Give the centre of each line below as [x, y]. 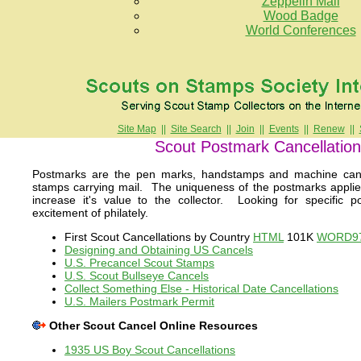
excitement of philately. [90, 213]
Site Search [196, 129]
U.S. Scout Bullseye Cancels [137, 276]
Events [284, 129]
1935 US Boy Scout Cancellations [150, 350]
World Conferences [301, 30]
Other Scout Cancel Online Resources [154, 326]
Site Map [137, 129]
